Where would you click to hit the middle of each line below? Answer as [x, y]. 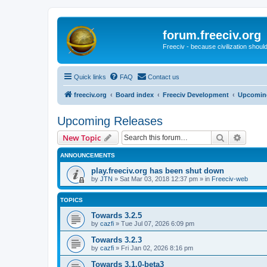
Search [237, 137]
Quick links [90, 77]
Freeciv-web [230, 178]
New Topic [82, 137]
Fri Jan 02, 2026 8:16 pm [157, 248]
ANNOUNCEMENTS [88, 155]
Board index [135, 94]
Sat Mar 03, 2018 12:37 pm [159, 178]
